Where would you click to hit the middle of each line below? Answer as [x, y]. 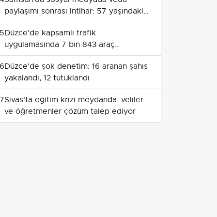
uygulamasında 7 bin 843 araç [60, 45]
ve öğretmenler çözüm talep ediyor [70, 111]
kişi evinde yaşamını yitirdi [53, 23]
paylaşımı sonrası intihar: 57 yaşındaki [74, 11]
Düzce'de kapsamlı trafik [50, 33]
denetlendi [24, 56]
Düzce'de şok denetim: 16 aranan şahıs [76, 66]
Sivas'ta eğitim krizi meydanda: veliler [74, 100]
